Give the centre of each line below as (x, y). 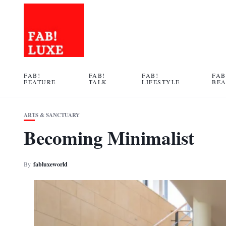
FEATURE (40, 82)
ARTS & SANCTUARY (52, 115)
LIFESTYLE (161, 82)
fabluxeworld (50, 164)
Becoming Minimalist (109, 138)
